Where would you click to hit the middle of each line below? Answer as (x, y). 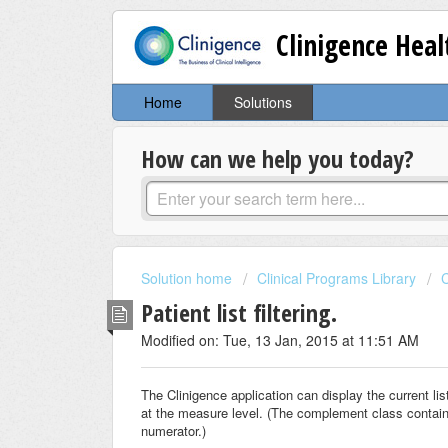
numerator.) (173, 431)
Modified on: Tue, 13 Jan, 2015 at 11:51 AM (280, 339)
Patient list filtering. (239, 312)
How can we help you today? (277, 159)
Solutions (262, 102)
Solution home (188, 278)
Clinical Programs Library (336, 278)
